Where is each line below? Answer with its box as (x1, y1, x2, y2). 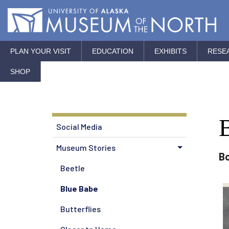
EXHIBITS (154, 47, 187, 55)
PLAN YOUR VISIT (10, 47, 71, 55)
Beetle (60, 163, 85, 173)
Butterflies (60, 203, 101, 214)
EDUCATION (92, 47, 133, 55)
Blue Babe (60, 183, 98, 193)
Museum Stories (56, 142, 116, 152)
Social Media (56, 121, 102, 131)
